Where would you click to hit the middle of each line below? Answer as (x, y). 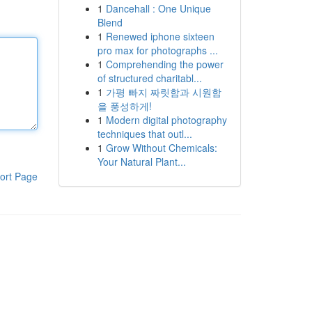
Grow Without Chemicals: (161, 148)
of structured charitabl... (149, 78)
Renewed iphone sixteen (160, 36)
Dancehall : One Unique (158, 8)
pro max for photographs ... (157, 50)
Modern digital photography (166, 120)
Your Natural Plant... (141, 162)
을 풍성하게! (124, 106)
